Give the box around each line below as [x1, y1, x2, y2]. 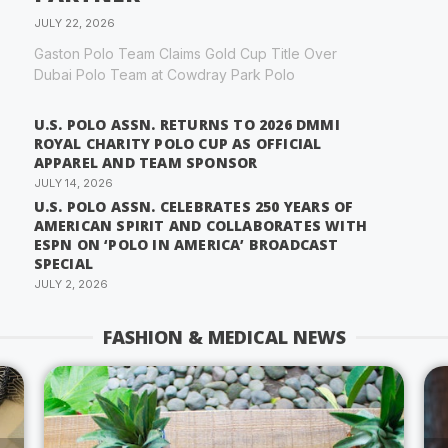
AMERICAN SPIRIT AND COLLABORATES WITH [33, 216, 368, 236]
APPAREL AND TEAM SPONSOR [33, 153, 258, 173]
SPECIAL [33, 254, 94, 274]
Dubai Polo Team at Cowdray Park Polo [33, 66, 295, 84]
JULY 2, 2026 [33, 277, 108, 292]
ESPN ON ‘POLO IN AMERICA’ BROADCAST [33, 235, 339, 255]
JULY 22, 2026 [33, 16, 115, 31]
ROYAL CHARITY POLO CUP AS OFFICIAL [33, 134, 322, 154]
